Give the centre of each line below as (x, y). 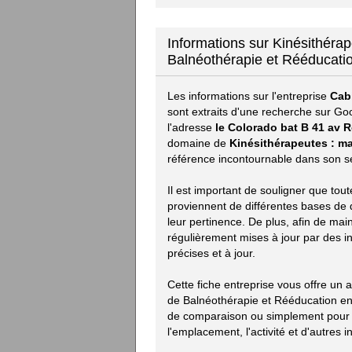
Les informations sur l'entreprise (249, 96)
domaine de (198, 143)
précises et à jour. (211, 253)
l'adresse (191, 127)
